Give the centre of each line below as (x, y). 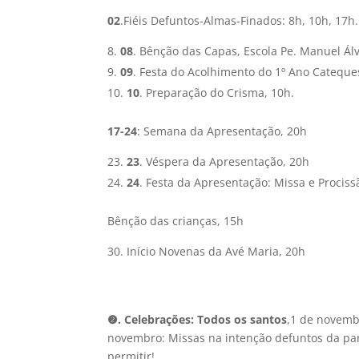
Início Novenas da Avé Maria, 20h (216, 251)
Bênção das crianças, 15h (176, 221)
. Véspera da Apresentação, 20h (225, 161)
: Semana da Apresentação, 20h (222, 131)
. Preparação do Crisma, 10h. (217, 93)
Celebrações (156, 319)
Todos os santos (242, 319)
